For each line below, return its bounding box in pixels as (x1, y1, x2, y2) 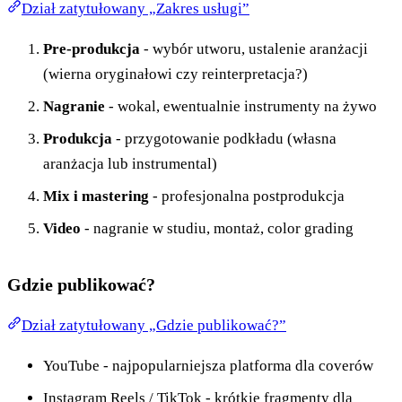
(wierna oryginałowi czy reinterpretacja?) (43, 65, 308, 83)
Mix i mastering (43, 187, 149, 205)
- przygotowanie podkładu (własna (112, 129, 336, 147)
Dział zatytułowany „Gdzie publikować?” (22, 316, 286, 334)
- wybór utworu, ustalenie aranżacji (140, 39, 368, 57)
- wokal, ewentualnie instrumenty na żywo (105, 97, 377, 115)
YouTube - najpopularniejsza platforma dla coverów (43, 356, 373, 374)
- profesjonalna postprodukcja (149, 187, 345, 205)
